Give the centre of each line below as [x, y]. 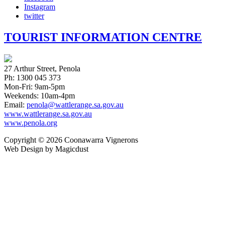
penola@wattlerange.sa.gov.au [75, 104]
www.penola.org [31, 123]
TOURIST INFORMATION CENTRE [103, 37]
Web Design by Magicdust [46, 149]
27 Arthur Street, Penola [42, 68]
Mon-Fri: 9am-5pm [34, 86]
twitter [34, 16]
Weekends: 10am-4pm [39, 95]
